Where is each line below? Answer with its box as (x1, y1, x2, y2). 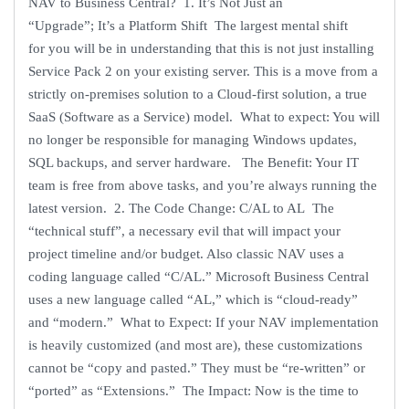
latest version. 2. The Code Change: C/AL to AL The (28, 200, 334, 215)
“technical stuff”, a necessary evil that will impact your (28, 223, 341, 238)
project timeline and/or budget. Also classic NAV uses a (28, 246, 344, 261)
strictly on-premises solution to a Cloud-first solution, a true (28, 86, 367, 101)
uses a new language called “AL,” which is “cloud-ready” (28, 291, 358, 307)
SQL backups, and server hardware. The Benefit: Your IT (28, 154, 359, 170)
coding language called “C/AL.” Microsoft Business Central (28, 268, 369, 284)
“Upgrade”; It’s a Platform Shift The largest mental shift (28, 17, 348, 33)
